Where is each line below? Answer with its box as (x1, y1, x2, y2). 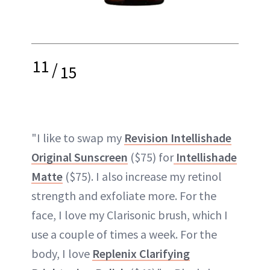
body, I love (31, 246, 92, 261)
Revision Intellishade (124, 130, 231, 145)
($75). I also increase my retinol (63, 169, 222, 184)
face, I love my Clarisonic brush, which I (31, 207, 228, 222)
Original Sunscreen (31, 149, 128, 165)
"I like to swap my (31, 130, 124, 145)
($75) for (128, 149, 174, 165)
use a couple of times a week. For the (31, 227, 217, 242)
